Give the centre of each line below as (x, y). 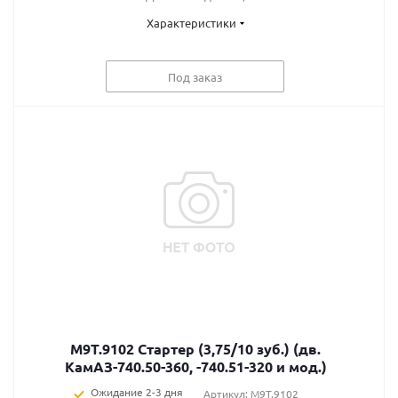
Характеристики (191, 23)
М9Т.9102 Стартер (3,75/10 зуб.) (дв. (195, 349)
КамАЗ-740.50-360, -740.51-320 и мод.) (195, 366)
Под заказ (195, 76)
